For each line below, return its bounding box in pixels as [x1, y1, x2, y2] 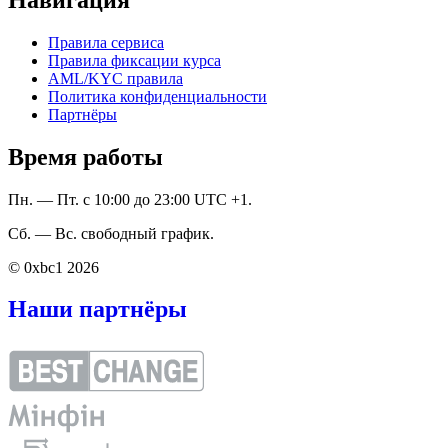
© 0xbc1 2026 [8, 258, 99, 276]
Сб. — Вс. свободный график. [8, 224, 214, 242]
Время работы [8, 143, 163, 170]
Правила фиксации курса [48, 51, 221, 69]
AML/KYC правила [48, 69, 183, 87]
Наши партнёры [8, 296, 187, 323]
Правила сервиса [48, 33, 164, 51]
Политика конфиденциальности [48, 87, 267, 105]
